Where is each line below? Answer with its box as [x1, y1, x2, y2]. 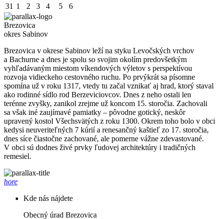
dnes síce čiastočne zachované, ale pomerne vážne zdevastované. [4, 134, 204, 143]
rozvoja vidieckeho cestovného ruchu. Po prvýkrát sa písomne [4, 73, 195, 82]
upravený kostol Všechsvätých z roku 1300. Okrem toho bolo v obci [4, 117, 215, 126]
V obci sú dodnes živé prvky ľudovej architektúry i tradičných [4, 143, 196, 152]
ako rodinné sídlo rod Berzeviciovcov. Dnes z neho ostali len [4, 90, 191, 99]
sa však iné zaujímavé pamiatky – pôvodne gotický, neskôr [4, 108, 185, 117]
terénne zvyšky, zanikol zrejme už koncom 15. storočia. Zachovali [4, 99, 207, 108]
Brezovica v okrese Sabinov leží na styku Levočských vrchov [4, 46, 194, 55]
